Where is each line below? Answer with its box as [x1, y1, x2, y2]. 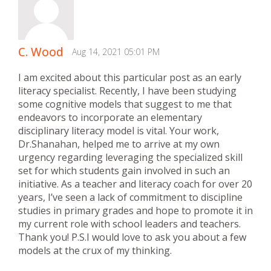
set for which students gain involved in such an [18, 163, 230, 177]
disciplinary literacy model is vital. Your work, [18, 123, 219, 137]
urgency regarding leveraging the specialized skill [18, 150, 243, 164]
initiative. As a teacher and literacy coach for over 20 [18, 177, 252, 191]
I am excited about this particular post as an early [18, 70, 241, 84]
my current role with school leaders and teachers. [18, 217, 241, 230]
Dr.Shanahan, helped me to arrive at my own [18, 137, 220, 151]
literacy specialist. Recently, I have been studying [18, 83, 237, 97]
